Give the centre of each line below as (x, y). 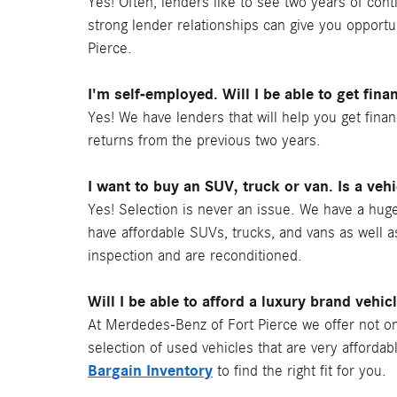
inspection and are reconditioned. (195, 256)
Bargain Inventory (150, 371)
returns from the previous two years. (204, 140)
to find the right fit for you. (300, 371)
